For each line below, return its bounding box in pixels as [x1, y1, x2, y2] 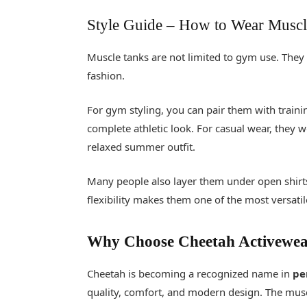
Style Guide [87, 16, 167, 34]
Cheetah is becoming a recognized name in [87, 267, 293, 281]
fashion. [87, 68, 125, 82]
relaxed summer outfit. [87, 139, 196, 153]
